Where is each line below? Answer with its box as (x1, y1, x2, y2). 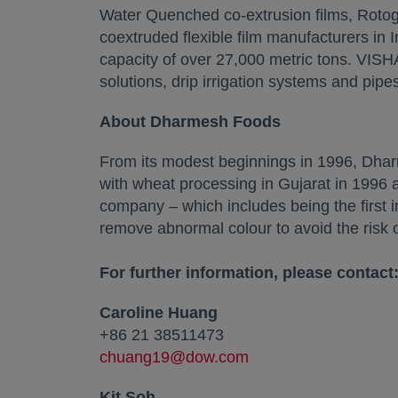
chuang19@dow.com (99, 348, 249, 366)
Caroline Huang (99, 304, 218, 322)
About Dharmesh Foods (99, 113, 281, 131)
